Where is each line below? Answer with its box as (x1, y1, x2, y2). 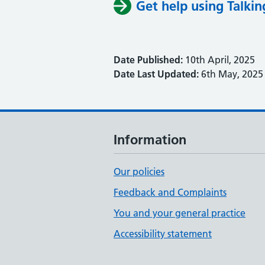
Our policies (114, 166, 164, 177)
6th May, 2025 (199, 68, 263, 80)
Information (114, 131, 186, 148)
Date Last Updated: (114, 68, 199, 80)
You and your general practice (114, 207, 245, 219)
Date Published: (114, 54, 183, 66)
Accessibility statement (114, 228, 212, 240)
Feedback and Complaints (114, 186, 227, 198)
